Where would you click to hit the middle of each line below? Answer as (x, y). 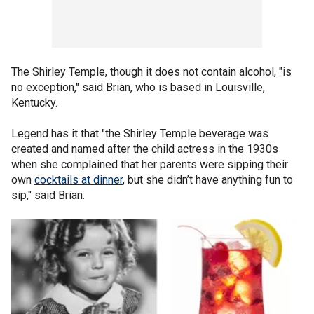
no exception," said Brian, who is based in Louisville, (138, 87)
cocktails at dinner (78, 180)
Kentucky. (36, 103)
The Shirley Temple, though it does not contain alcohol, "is (151, 72)
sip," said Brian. (49, 195)
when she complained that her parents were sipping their (150, 164)
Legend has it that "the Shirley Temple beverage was (140, 134)
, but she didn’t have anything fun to (208, 180)
